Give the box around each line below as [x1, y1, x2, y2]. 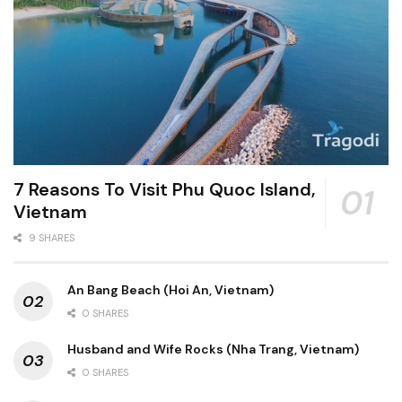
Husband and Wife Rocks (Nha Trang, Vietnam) [67, 340, 359, 357]
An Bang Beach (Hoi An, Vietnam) [67, 281, 274, 298]
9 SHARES [26, 231, 74, 244]
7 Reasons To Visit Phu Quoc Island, [13, 177, 316, 201]
